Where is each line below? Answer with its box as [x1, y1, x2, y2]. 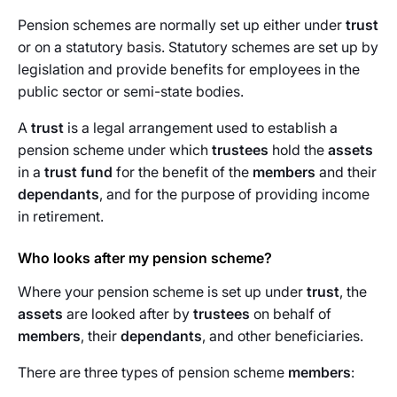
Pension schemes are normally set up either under [18, 16, 346, 34]
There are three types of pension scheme [18, 363, 288, 381]
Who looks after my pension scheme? [18, 249, 272, 267]
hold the [269, 141, 328, 159]
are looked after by [63, 305, 193, 323]
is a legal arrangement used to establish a [64, 119, 338, 136]
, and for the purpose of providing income [99, 185, 370, 203]
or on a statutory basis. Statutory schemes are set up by [18, 38, 378, 56]
